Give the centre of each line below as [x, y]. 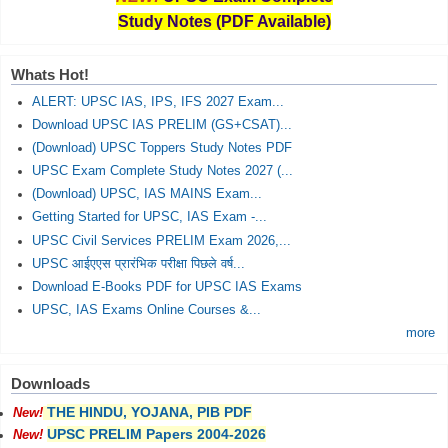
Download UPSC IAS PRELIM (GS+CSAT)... [161, 124]
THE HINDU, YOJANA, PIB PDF [149, 412]
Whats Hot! [50, 74]
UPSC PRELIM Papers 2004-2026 [156, 434]
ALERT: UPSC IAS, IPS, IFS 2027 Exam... [157, 101]
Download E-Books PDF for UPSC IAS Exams [166, 286]
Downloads [50, 384]
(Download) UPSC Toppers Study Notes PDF [161, 147]
